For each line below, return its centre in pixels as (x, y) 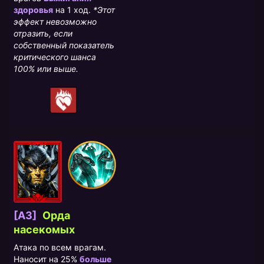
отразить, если (43, 34)
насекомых (44, 230)
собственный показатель (64, 45)
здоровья (33, 10)
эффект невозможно (55, 22)
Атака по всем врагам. (60, 247)
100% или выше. (46, 69)
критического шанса (55, 57)
